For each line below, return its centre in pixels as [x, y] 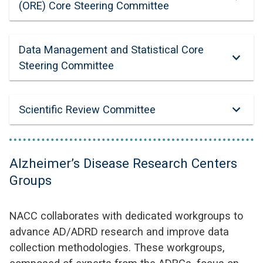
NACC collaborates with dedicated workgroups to [126, 216]
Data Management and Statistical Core [111, 50]
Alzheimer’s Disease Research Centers [123, 163]
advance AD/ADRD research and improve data [119, 232]
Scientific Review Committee [87, 109]
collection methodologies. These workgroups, [117, 247]
